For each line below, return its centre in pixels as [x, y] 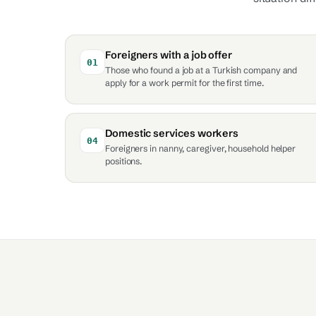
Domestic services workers [172, 133]
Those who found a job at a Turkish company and [201, 70]
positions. [124, 161]
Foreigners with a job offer [169, 55]
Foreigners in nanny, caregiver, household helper [201, 148]
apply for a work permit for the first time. [185, 83]
